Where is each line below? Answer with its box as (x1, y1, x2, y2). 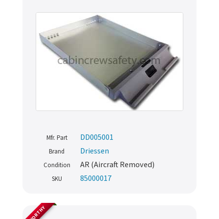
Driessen (80, 146, 109, 156)
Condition (43, 161, 70, 170)
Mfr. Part (46, 133, 67, 142)
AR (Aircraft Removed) (80, 159, 154, 170)
